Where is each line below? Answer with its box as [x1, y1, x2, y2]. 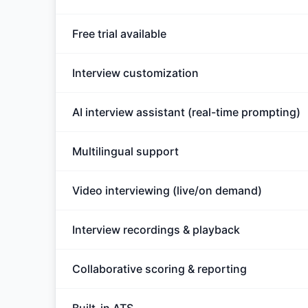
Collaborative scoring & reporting [72, 262, 247, 276]
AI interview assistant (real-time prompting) [72, 105, 300, 119]
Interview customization [72, 66, 199, 80]
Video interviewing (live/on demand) [72, 184, 262, 197]
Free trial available [72, 27, 166, 41]
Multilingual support [72, 144, 179, 158]
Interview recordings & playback [72, 223, 240, 236]
